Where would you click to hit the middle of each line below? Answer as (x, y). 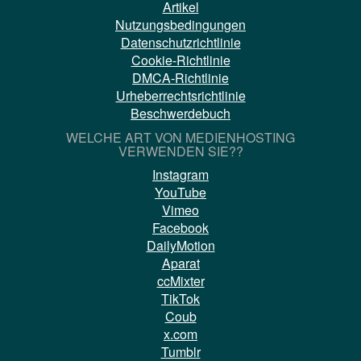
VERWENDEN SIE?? (180, 151)
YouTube (180, 192)
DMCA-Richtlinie (180, 77)
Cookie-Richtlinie (180, 60)
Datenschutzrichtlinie (180, 42)
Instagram (180, 174)
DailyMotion (180, 245)
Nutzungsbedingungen (180, 24)
